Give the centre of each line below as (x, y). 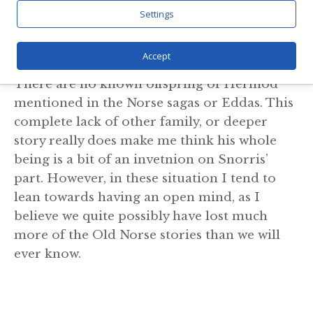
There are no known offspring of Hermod (146, 84)
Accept (156, 56)
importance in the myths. (93, 12)
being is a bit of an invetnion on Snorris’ (141, 159)
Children (48, 49)
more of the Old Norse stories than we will (147, 235)
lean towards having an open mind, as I (137, 197)
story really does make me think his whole (145, 140)
